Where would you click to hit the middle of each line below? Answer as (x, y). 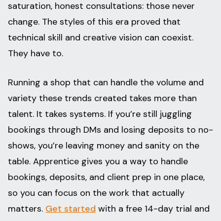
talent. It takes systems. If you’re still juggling (100, 114)
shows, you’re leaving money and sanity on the (104, 146)
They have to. (36, 54)
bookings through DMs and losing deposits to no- (110, 130)
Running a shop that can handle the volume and (106, 83)
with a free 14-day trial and (153, 209)
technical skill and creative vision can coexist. (101, 38)
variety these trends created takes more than (102, 98)
